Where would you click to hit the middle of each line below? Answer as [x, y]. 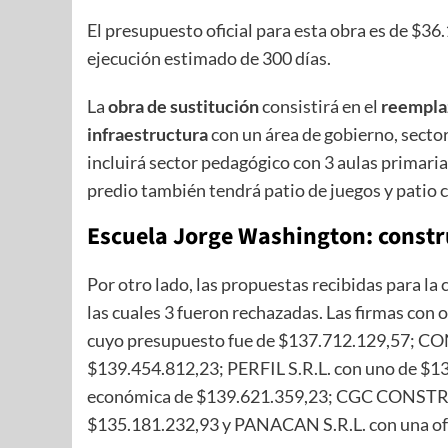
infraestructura [147, 134]
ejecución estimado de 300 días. [209, 58]
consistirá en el [320, 106]
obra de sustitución [183, 106]
